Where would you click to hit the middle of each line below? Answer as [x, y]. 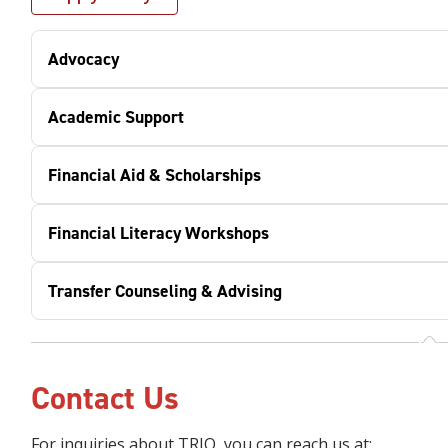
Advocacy [83, 59]
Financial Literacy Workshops [158, 233]
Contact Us [104, 398]
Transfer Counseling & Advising [164, 291]
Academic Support [115, 117]
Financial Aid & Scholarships [154, 175]
